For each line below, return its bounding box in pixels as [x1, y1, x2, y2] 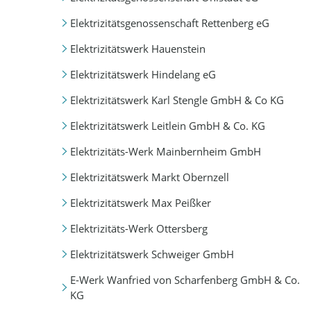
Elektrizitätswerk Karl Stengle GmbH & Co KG [69, 92, 284, 107]
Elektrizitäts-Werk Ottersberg [69, 221, 208, 235]
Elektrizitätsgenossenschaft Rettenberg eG [69, 15, 269, 30]
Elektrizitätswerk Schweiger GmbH [69, 247, 234, 262]
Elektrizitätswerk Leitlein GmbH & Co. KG [69, 118, 265, 133]
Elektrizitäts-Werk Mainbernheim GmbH [69, 144, 261, 158]
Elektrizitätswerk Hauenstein [69, 41, 205, 56]
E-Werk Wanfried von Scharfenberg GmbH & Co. [69, 273, 300, 287]
